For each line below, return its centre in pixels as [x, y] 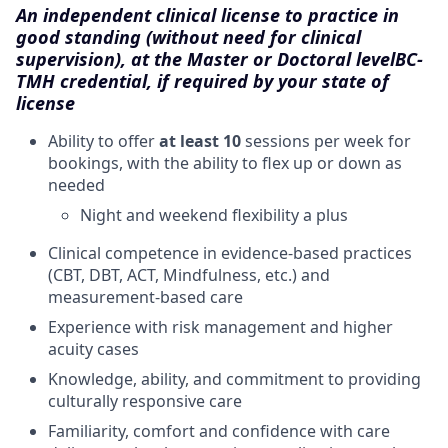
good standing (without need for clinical [188, 36]
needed [76, 184]
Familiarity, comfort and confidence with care [219, 430]
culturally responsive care [145, 400]
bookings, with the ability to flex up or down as [225, 162]
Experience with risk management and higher [220, 326]
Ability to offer [103, 140]
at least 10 [200, 140]
